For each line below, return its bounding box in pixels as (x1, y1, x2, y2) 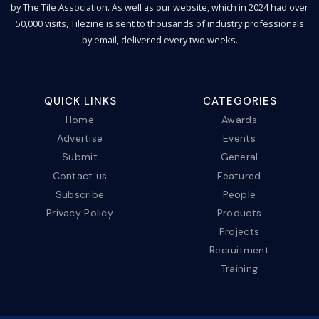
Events (223, 132, 256, 145)
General (220, 150, 258, 164)
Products (216, 206, 262, 219)
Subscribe (55, 187, 105, 201)
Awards (221, 113, 257, 126)
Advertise (56, 132, 103, 145)
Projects (219, 224, 260, 238)
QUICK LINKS (43, 93, 117, 108)
